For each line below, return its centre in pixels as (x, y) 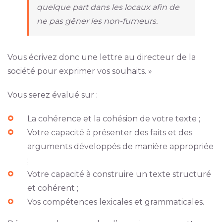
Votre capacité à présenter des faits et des (110, 132)
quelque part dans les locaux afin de (108, 7)
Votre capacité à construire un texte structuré (119, 174)
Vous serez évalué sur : (52, 95)
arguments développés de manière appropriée (120, 146)
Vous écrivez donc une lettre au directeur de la (101, 57)
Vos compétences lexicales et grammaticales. (115, 202)
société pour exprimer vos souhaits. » (80, 71)
